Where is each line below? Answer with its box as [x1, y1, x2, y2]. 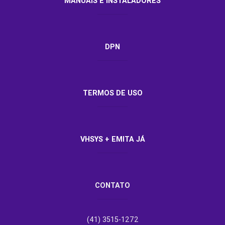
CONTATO [95, 180, 130, 190]
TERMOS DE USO [82, 88, 143, 97]
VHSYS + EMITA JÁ [80, 134, 145, 144]
